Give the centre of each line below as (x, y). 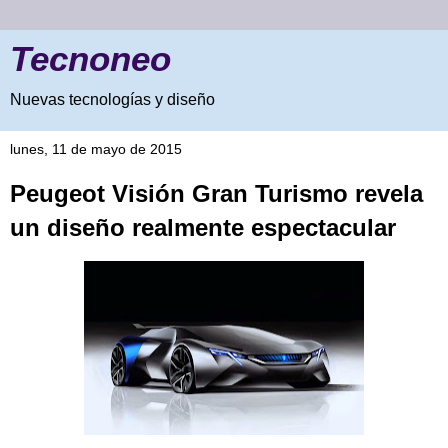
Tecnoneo (90, 59)
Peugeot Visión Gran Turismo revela (216, 193)
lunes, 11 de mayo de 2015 (96, 149)
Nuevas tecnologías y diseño (112, 99)
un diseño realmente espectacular (203, 227)
